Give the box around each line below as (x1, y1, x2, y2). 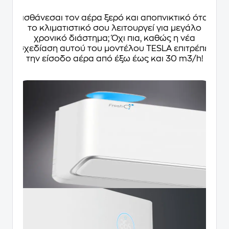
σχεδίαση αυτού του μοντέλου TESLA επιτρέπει (18, 44, 211, 53)
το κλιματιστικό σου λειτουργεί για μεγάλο (28, 24, 201, 33)
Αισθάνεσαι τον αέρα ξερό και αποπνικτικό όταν (16, 14, 213, 22)
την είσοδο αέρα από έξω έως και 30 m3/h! (26, 55, 203, 63)
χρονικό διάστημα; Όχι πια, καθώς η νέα (34, 34, 195, 43)
